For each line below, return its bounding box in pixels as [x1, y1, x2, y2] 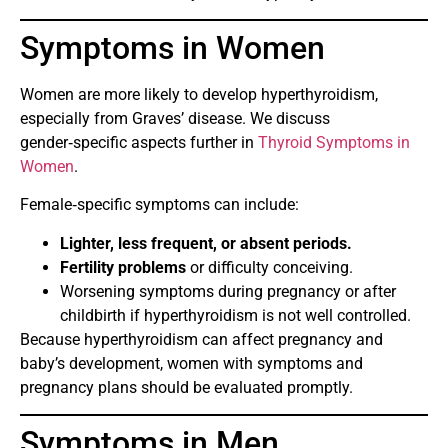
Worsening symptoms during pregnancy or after [60, 281, 396, 301]
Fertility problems [60, 257, 186, 277]
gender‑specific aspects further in [20, 132, 258, 152]
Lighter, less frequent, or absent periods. [60, 233, 352, 253]
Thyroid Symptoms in [258, 132, 410, 152]
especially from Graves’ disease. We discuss [20, 108, 330, 128]
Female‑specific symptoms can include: [20, 195, 299, 215]
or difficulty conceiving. [186, 257, 353, 277]
